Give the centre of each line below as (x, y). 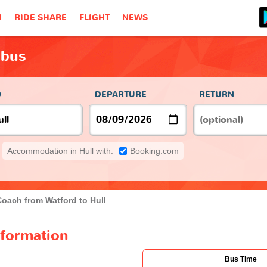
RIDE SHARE (41, 18)
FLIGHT (94, 18)
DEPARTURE (121, 94)
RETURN (217, 94)
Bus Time (241, 259)
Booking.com (154, 150)
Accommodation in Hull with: (60, 150)
